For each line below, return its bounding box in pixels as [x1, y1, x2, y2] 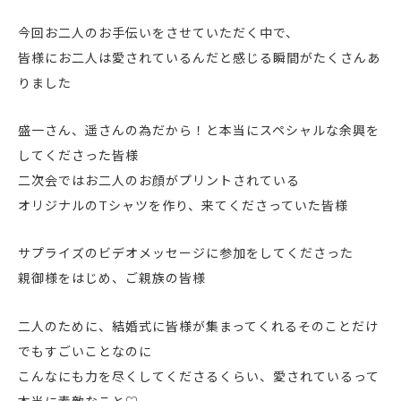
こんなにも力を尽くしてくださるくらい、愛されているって [18, 368, 380, 384]
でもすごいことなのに [18, 343, 152, 359]
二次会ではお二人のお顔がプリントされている [18, 173, 300, 189]
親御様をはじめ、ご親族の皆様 [18, 270, 206, 286]
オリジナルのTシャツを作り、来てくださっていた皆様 [18, 198, 348, 214]
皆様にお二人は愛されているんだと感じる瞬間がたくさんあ [18, 50, 380, 66]
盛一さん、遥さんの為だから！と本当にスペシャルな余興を [18, 123, 380, 139]
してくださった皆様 [18, 148, 139, 164]
